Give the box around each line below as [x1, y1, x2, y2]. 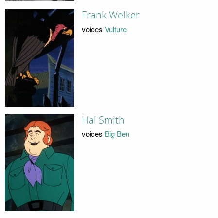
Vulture [104, 23, 127, 34]
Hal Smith [81, 114, 125, 126]
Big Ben [104, 128, 129, 139]
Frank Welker [81, 9, 140, 21]
